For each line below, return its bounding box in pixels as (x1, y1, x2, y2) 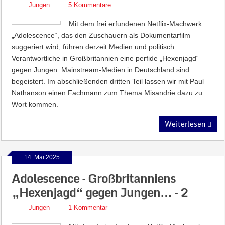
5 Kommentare (68, 1, 111, 9)
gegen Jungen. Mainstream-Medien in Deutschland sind (12, 66, 190, 74)
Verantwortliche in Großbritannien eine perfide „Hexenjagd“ (12, 54, 199, 62)
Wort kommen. (12, 100, 59, 108)
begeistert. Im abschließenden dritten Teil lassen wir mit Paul (12, 77, 204, 85)
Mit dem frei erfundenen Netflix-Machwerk (69, 20, 202, 28)
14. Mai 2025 (24, 154, 60, 161)
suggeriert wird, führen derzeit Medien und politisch (12, 43, 175, 51)
